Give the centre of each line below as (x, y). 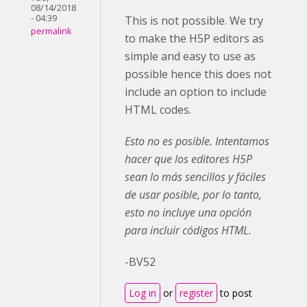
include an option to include (196, 92)
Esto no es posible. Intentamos (197, 141)
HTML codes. (158, 110)
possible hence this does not (198, 74)
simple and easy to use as (190, 56)
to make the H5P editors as (194, 38)
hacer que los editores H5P (188, 159)
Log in (143, 293)
